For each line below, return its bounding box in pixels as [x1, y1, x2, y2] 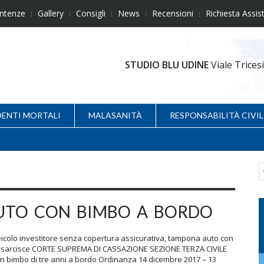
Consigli [76, 8, 105, 19]
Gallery [38, 8, 64, 19]
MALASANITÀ [88, 110, 142, 120]
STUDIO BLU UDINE [124, 58, 211, 71]
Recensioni [152, 8, 193, 19]
